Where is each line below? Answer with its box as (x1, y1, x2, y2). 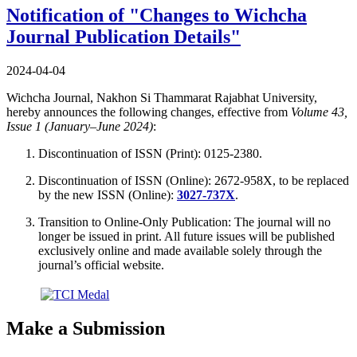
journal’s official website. (38, 257, 164, 272)
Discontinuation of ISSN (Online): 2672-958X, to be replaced (38, 173, 349, 187)
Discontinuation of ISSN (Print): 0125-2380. (38, 146, 262, 160)
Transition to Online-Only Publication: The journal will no (38, 214, 331, 229)
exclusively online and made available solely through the (38, 243, 322, 257)
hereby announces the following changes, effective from (6, 104, 291, 119)
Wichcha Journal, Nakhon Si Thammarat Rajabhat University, (6, 90, 317, 104)
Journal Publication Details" (6, 25, 241, 47)
